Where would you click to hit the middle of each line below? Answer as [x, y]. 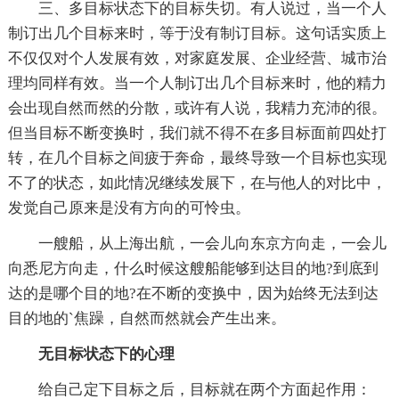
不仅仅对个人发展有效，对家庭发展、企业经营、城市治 [197, 58]
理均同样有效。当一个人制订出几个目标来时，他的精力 [197, 83]
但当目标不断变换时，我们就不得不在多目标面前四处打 [197, 133]
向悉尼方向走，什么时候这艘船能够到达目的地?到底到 [193, 268]
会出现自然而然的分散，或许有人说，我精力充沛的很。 [197, 108]
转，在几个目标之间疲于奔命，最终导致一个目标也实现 [197, 158]
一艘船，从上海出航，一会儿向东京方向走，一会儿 [197, 243]
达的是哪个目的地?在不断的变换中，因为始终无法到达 [193, 293]
